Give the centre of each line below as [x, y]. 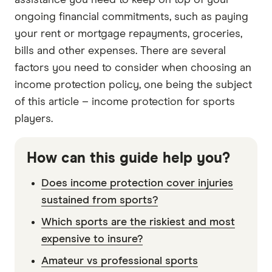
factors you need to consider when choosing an [133, 68]
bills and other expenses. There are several [120, 51]
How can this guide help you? [128, 159]
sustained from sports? [100, 201]
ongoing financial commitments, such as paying [131, 17]
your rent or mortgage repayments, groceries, [128, 34]
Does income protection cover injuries [137, 184]
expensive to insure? [92, 240]
